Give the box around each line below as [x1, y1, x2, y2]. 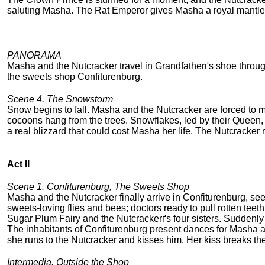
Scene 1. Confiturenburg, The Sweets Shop [7, 182, 189, 192]
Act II [7, 159, 30, 170]
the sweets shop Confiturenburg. [7, 72, 143, 82]
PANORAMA [7, 50, 62, 61]
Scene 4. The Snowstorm [7, 94, 113, 105]
